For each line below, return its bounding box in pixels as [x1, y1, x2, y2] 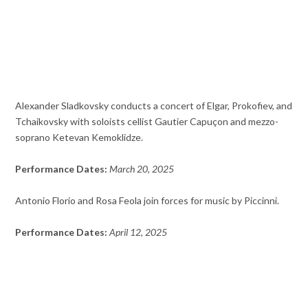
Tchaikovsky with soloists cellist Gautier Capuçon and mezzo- [15, 115, 279, 128]
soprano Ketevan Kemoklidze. [15, 131, 144, 144]
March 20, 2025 [109, 163, 175, 175]
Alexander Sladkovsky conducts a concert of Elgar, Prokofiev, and [15, 100, 293, 112]
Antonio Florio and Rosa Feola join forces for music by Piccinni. [15, 195, 280, 207]
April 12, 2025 [109, 226, 168, 239]
